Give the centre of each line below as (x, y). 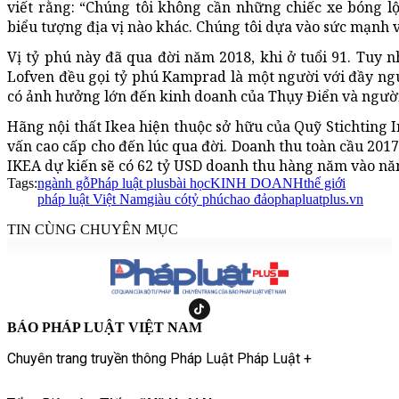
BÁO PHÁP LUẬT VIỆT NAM (105, 328)
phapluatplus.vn (319, 199)
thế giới (325, 183)
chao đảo (249, 199)
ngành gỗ (64, 183)
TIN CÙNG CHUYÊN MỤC (93, 230)
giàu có (167, 199)
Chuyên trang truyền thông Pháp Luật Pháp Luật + (159, 359)
